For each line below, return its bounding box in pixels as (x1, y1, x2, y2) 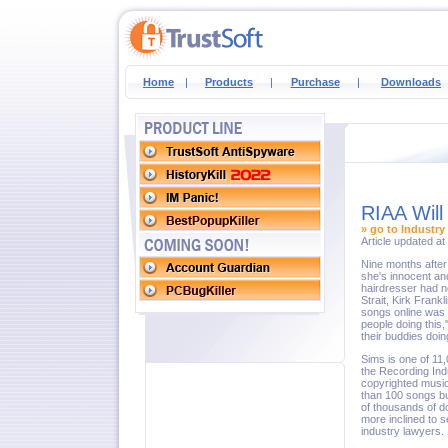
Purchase (290, 76, 340, 88)
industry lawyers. (361, 425, 444, 437)
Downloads (381, 76, 441, 88)
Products (205, 76, 253, 88)
